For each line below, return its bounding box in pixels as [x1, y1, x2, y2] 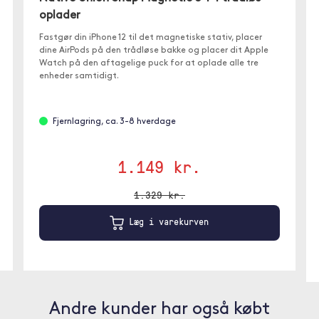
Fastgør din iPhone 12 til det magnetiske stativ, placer [39, 33, 263, 42]
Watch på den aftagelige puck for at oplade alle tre [39, 58, 259, 68]
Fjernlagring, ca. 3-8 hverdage [53, 117, 177, 126]
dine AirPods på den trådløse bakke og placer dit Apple [39, 46, 269, 55]
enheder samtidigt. [39, 71, 120, 80]
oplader [39, 9, 81, 21]
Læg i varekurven [124, 214, 209, 228]
